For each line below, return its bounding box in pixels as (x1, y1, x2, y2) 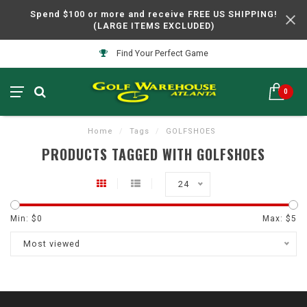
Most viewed (23, 238, 80, 249)
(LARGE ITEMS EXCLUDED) (93, 21, 214, 31)
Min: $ (10, 214, 37, 223)
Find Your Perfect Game (114, 48, 208, 58)
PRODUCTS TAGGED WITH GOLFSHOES (42, 144, 265, 164)
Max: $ (262, 214, 291, 223)
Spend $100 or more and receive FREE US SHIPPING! (29, 9, 278, 19)
